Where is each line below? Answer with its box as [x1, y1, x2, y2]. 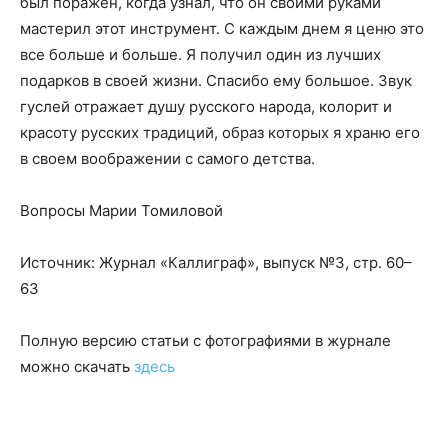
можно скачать [20, 357, 134, 377]
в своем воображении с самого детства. [20, 149, 315, 169]
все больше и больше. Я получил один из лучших [20, 45, 381, 65]
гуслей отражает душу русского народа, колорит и [20, 97, 392, 117]
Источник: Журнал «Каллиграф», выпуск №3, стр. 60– [20, 253, 412, 273]
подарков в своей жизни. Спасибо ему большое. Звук [20, 71, 412, 91]
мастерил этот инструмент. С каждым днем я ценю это [20, 19, 424, 39]
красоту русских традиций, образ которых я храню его [20, 123, 420, 143]
